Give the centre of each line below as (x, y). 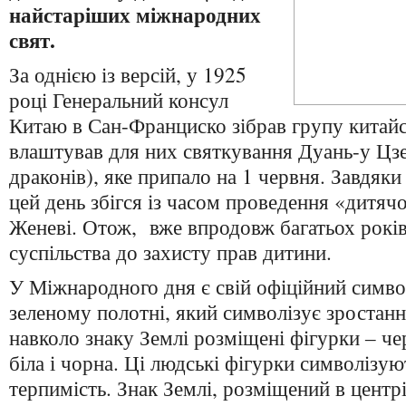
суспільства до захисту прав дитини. (170, 252)
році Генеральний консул (119, 100)
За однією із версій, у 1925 (128, 74)
